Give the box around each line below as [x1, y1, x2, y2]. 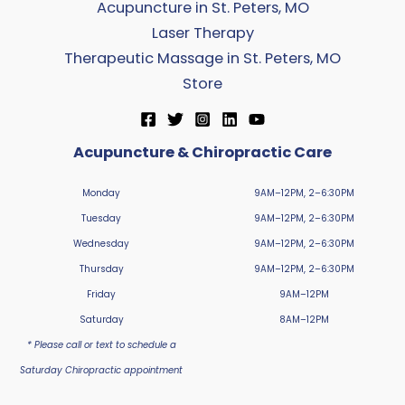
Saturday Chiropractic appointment [20, 363, 183, 377]
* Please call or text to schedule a [26, 337, 176, 352]
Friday [87, 287, 116, 301]
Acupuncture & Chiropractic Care [73, 142, 332, 164]
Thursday [79, 261, 124, 276]
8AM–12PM [278, 312, 329, 326]
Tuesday [81, 211, 121, 225]
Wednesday [73, 236, 129, 250]
